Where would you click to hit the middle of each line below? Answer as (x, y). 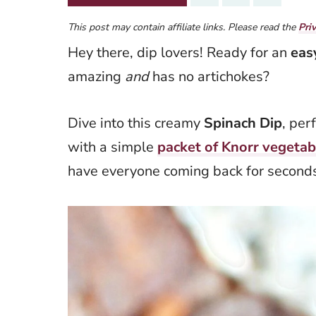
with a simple (113, 147)
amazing (96, 76)
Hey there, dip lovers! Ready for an (179, 52)
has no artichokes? (209, 76)
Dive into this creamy (136, 123)
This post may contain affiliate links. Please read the (183, 27)
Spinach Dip (243, 123)
